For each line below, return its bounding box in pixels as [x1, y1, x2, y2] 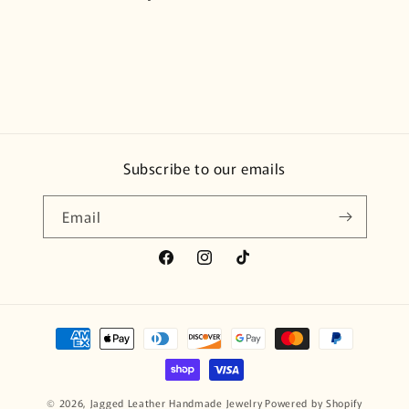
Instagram [194, 257, 256, 277]
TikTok [233, 257, 271, 277]
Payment [31, 320, 89, 340]
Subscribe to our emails [123, 157, 286, 179]
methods [31, 345, 89, 364]
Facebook [156, 257, 214, 277]
